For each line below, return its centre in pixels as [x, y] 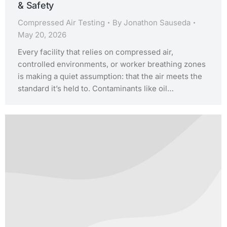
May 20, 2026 [42, 34]
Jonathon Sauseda [157, 22]
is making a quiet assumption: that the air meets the [110, 76]
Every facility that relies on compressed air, [96, 52]
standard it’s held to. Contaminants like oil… [96, 88]
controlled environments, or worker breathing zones [112, 64]
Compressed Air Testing [61, 22]
